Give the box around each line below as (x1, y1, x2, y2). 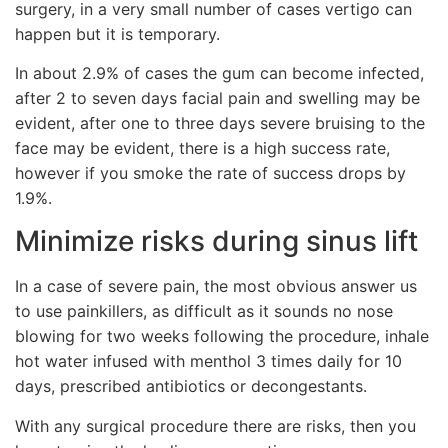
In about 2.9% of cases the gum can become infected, (15, 63, 424, 84)
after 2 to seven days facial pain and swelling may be (15, 88, 420, 109)
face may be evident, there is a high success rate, (15, 138, 390, 159)
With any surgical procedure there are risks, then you (15, 415, 416, 436)
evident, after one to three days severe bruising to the (15, 113, 425, 134)
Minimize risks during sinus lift (15, 224, 425, 259)
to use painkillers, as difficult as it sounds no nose (15, 301, 393, 322)
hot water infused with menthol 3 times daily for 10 (15, 351, 402, 372)
